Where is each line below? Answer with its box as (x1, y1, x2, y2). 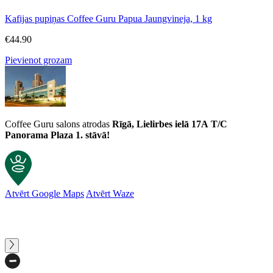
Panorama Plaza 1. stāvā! (5, 130, 110, 141)
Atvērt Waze (86, 188, 134, 199)
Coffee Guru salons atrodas (5, 119, 112, 130)
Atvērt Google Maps (5, 188, 84, 199)
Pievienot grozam (5, 55, 72, 66)
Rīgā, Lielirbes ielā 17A (112, 119, 208, 130)
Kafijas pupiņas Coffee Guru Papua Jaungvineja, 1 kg (5, 13, 212, 24)
